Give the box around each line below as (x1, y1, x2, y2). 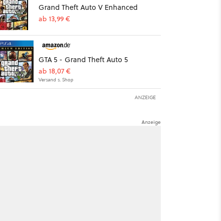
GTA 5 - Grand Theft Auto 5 (38, 54, 128, 65)
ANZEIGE (135, 94, 156, 101)
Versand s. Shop (38, 76, 74, 83)
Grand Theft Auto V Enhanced (38, 2, 138, 13)
